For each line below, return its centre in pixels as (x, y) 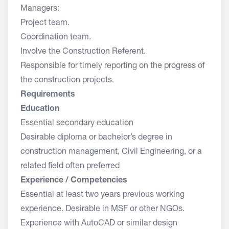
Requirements (49, 95)
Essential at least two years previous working (102, 195)
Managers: (40, 9)
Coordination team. (56, 38)
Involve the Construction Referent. (83, 52)
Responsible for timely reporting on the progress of (113, 66)
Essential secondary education (77, 124)
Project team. (45, 24)
